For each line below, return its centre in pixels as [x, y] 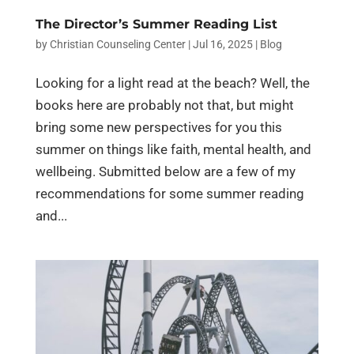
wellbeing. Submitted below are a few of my [165, 171]
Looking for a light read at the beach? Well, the [172, 83]
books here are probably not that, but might [164, 105]
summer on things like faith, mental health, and [173, 149]
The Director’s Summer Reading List [156, 24]
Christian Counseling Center [117, 44]
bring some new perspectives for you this [158, 127]
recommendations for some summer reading [169, 193]
